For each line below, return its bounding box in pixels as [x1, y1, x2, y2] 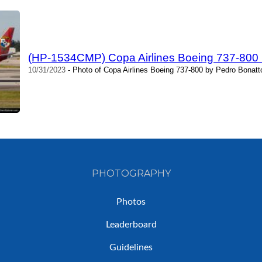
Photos [116, 197, 146, 207]
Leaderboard [105, 220, 157, 230]
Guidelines [109, 243, 153, 253]
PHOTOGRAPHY [91, 168, 171, 180]
